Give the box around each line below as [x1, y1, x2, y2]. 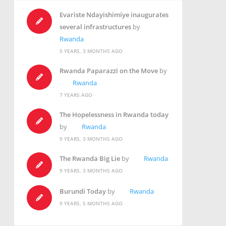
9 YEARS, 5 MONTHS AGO [59, 200, 123, 207]
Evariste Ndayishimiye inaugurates [59, 10, 168, 20]
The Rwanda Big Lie [59, 154, 120, 163]
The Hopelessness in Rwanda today [59, 110, 168, 120]
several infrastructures [59, 22, 131, 32]
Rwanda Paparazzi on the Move [59, 66, 158, 76]
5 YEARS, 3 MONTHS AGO [59, 47, 123, 55]
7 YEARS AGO [59, 91, 92, 99]
